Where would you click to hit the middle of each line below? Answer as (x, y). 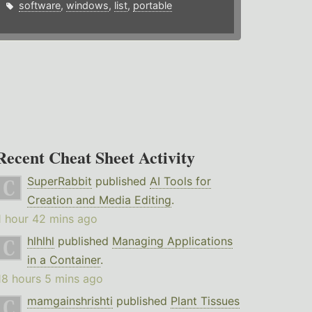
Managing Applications (172, 241)
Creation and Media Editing (99, 200)
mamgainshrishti (70, 301)
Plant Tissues (205, 301)
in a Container (63, 260)
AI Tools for (180, 181)
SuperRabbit (59, 181)
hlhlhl (40, 241)
